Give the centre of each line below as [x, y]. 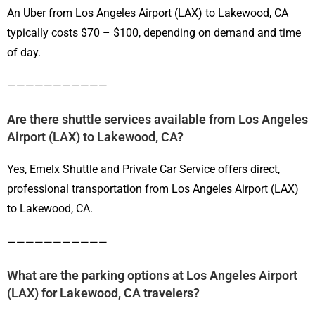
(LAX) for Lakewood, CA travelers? [103, 293]
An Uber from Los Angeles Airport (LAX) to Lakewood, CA [148, 13]
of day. [24, 53]
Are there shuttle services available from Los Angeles [157, 120]
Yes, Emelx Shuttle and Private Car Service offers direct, [143, 169]
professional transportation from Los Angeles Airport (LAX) [153, 189]
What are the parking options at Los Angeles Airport [152, 276]
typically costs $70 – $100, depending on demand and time [154, 33]
